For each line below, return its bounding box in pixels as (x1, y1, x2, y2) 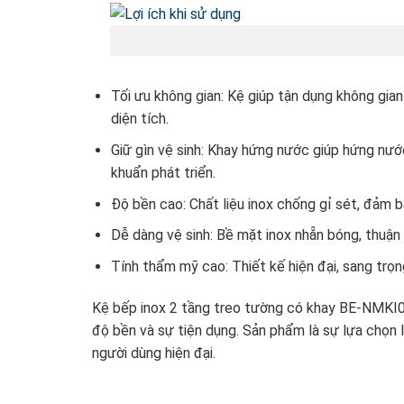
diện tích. (110, 110, 169, 128)
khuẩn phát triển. (110, 164, 216, 182)
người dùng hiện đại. (92, 344, 216, 362)
